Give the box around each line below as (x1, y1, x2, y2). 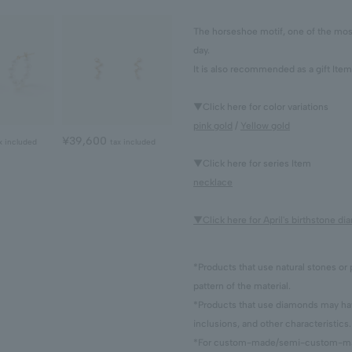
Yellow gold (240, 120, 290, 131)
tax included (110, 137, 156, 148)
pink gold (193, 120, 233, 131)
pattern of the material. (193, 280, 291, 291)
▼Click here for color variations (193, 101, 328, 112)
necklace (193, 177, 233, 188)
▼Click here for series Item (193, 158, 311, 169)
